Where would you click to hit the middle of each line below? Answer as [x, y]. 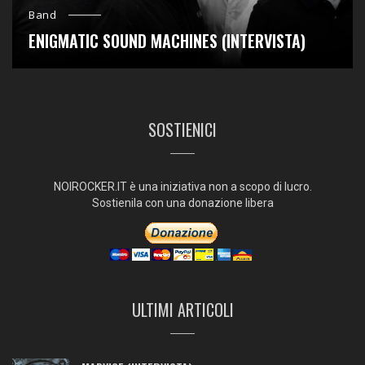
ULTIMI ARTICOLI [182, 310]
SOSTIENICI [182, 130]
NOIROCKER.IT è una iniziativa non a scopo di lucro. [182, 187]
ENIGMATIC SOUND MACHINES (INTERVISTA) [167, 41]
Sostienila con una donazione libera [182, 203]
